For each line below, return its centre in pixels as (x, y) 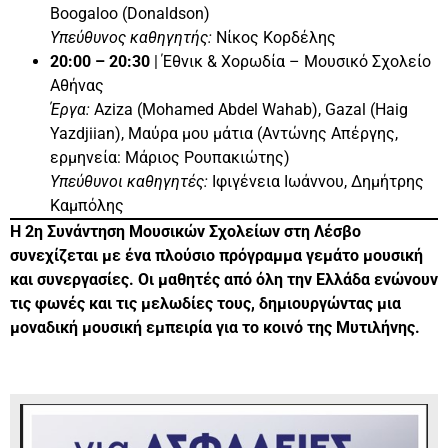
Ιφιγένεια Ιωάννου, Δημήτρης (316, 181)
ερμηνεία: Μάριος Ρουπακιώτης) (170, 157)
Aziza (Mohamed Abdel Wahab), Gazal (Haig (249, 109)
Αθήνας (77, 85)
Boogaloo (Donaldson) (130, 13)
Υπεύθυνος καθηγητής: (131, 37)
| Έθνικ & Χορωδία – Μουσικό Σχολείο (290, 61)
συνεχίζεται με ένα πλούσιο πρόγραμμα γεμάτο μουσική (216, 255)
